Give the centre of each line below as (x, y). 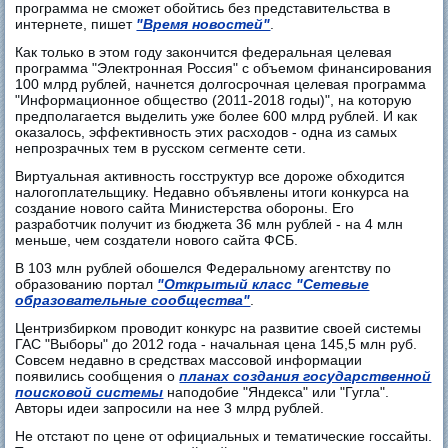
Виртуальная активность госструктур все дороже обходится (210, 175)
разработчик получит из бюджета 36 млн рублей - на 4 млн (209, 223)
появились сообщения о (97, 375)
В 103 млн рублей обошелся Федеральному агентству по (203, 267)
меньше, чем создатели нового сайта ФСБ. (157, 239)
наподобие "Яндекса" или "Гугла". (276, 391)
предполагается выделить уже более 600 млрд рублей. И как (216, 115)
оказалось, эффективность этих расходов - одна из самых (206, 131)
